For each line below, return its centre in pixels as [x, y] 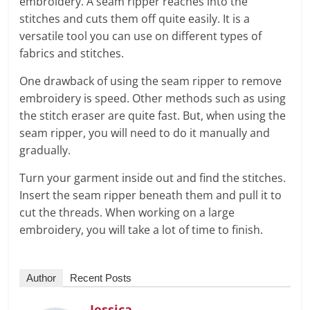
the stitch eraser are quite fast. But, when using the [153, 115]
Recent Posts [101, 277]
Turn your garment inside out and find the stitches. [153, 177]
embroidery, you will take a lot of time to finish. [142, 229]
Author [42, 277]
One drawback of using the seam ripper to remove [151, 81]
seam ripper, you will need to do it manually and [145, 133]
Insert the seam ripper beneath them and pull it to [151, 195]
